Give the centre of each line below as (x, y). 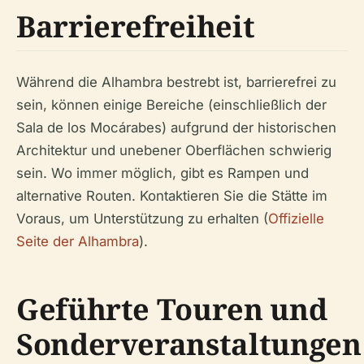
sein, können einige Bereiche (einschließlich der (171, 105)
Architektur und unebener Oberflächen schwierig (174, 151)
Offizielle (296, 219)
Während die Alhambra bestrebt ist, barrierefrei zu (176, 82)
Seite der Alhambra (78, 242)
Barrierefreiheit (136, 27)
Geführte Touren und (172, 310)
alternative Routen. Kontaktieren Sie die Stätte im (172, 196)
